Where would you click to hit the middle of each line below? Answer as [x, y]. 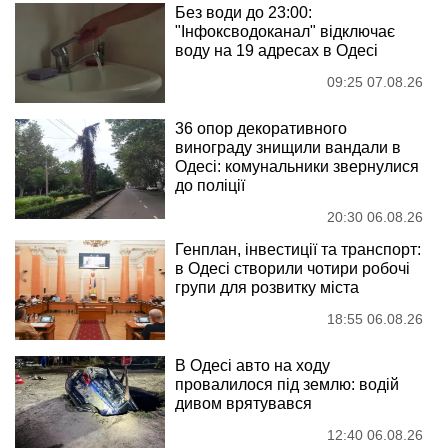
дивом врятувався [243, 403]
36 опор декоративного [261, 128]
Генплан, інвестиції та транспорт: [298, 249]
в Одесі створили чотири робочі [292, 268]
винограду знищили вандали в [288, 147]
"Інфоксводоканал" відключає [285, 31]
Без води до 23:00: [243, 12]
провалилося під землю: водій [287, 384]
